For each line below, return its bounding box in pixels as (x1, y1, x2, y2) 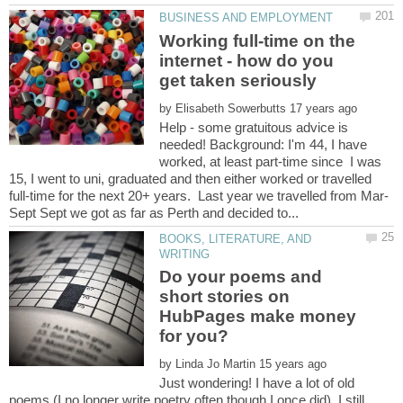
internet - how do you (159, 50, 335, 70)
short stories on (159, 287, 291, 307)
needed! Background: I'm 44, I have (159, 136, 368, 152)
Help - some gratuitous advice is (159, 119, 349, 135)
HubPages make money (159, 307, 357, 327)
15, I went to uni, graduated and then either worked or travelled (9, 170, 372, 186)
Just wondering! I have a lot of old (159, 375, 355, 391)
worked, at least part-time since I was (159, 153, 382, 169)
